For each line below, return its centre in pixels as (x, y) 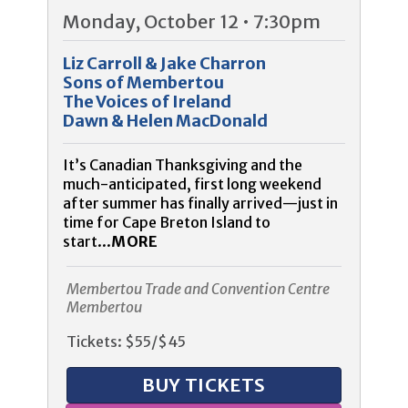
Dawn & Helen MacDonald (166, 120)
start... (87, 242)
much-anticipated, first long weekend (193, 184)
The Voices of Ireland (148, 101)
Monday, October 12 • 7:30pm (192, 22)
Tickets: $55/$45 (127, 341)
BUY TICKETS (204, 384)
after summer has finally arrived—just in (201, 204)
